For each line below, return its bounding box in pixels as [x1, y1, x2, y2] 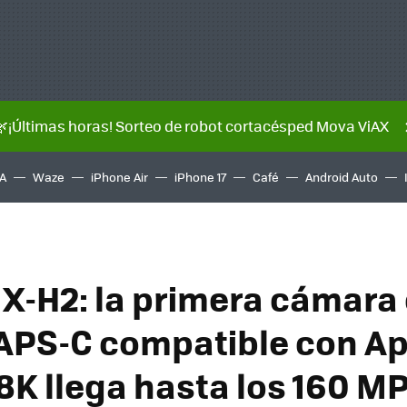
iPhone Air [91, 168, 148, 185]
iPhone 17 [174, 168, 226, 185]
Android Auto [305, 168, 378, 185]
